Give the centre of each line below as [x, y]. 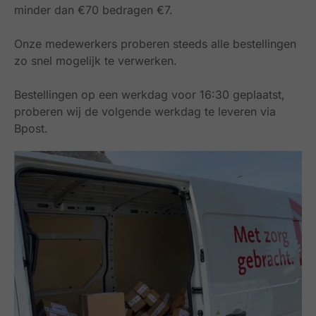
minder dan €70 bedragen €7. [93, 10]
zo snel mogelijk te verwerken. [96, 60]
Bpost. [31, 128]
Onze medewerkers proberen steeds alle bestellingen [155, 43]
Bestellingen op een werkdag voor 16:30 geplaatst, [150, 94]
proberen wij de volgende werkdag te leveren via [145, 111]
